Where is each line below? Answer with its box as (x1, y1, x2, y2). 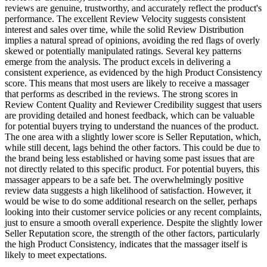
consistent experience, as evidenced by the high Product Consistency (5, 67, 262, 78)
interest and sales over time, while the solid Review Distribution (5, 24, 244, 35)
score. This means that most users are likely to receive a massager (5, 78, 249, 89)
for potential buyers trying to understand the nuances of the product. (5, 121, 259, 132)
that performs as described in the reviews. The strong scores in (5, 89, 238, 100)
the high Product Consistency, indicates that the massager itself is (5, 239, 247, 250)
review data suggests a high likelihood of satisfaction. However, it (5, 185, 251, 196)
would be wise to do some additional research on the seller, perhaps (5, 196, 257, 207)
